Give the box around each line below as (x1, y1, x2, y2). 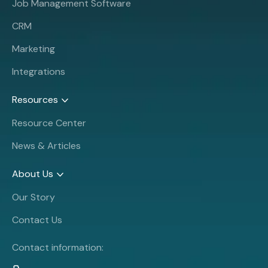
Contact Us (12, 213, 62, 226)
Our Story (12, 190, 55, 203)
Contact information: (12, 240, 103, 254)
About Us (12, 167, 53, 180)
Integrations (12, 65, 65, 78)
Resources (12, 93, 58, 106)
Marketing (12, 42, 55, 55)
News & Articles (12, 139, 81, 152)
